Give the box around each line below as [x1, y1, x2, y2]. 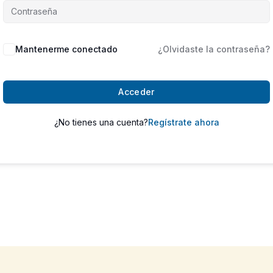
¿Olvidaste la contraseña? [158, 44, 270, 54]
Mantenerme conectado [15, 44, 118, 54]
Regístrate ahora [147, 117, 219, 127]
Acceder [118, 87, 155, 97]
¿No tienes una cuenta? [54, 117, 148, 127]
